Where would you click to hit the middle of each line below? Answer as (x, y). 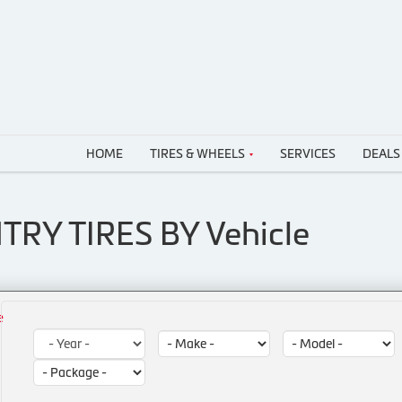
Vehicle (258, 234)
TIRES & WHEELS (197, 154)
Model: (298, 334)
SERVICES (308, 154)
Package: (54, 365)
